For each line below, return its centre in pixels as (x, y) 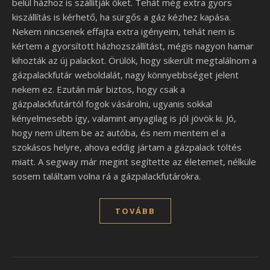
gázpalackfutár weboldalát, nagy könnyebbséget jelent (125, 75)
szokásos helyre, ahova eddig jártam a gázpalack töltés (127, 147)
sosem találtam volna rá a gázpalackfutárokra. (106, 176)
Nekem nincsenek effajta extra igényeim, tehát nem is (124, 31)
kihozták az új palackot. (60, 60)
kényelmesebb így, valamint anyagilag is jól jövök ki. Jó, (124, 118)
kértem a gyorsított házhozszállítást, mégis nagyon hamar (133, 46)
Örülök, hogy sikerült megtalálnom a (183, 60)
